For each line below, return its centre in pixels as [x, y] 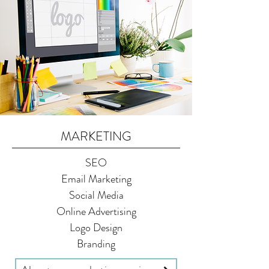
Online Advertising [96, 211]
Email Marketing [96, 179]
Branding [96, 244]
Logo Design [96, 228]
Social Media [96, 195]
